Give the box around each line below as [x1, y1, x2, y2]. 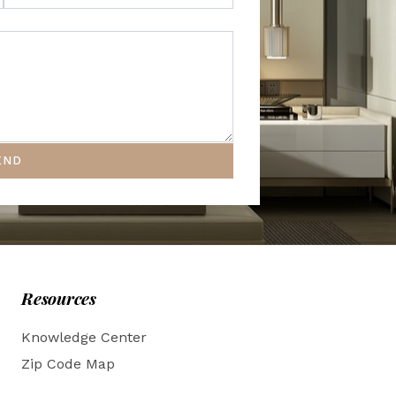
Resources [21, 286, 96, 309]
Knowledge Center [21, 328, 147, 346]
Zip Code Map [21, 354, 115, 372]
